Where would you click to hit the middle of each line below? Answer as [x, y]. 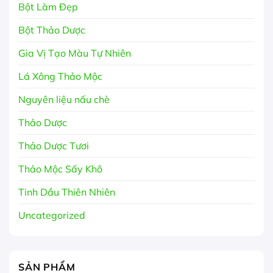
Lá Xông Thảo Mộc [60, 76]
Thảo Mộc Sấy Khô [60, 168]
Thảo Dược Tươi [54, 145]
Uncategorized [52, 215]
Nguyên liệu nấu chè [64, 99]
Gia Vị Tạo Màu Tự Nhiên [75, 53]
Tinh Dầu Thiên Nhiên [67, 192]
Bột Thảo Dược [52, 30]
